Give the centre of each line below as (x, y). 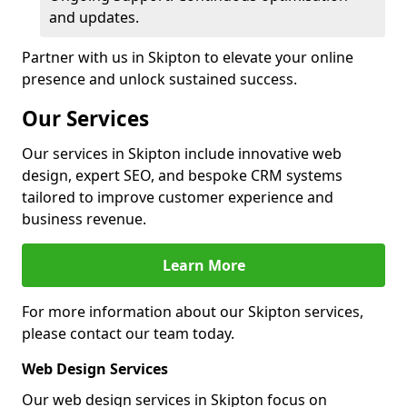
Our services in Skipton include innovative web (182, 154)
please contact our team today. (128, 333)
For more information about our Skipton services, (193, 312)
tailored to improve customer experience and (178, 197)
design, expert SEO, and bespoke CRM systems (182, 175)
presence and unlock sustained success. (159, 79)
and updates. (94, 17)
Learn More (203, 265)
